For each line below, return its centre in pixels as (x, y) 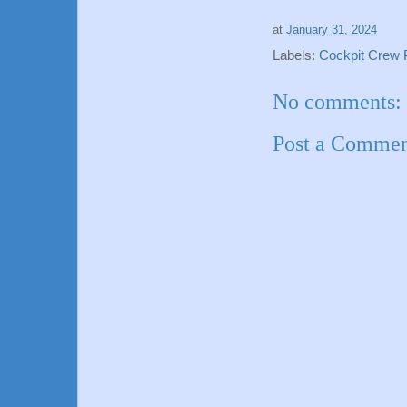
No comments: (337, 101)
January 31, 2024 (332, 30)
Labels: (296, 55)
